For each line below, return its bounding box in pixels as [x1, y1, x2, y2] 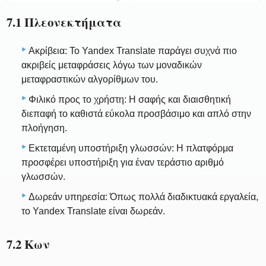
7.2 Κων [7, 235, 50, 253]
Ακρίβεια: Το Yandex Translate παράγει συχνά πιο [28, 45, 237, 56]
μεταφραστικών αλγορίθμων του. [21, 74, 158, 84]
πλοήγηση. [21, 122, 67, 133]
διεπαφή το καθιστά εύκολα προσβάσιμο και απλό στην [21, 108, 251, 119]
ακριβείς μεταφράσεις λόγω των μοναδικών [21, 59, 202, 70]
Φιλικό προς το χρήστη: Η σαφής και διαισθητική [28, 94, 231, 104]
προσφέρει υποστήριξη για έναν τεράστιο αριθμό [21, 157, 224, 167]
